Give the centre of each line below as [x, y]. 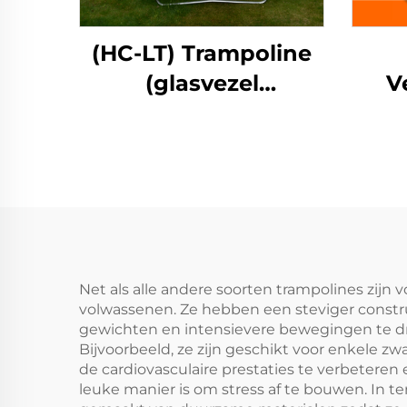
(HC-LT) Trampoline [202, 53]
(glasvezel [202, 83]
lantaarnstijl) [202, 113]
